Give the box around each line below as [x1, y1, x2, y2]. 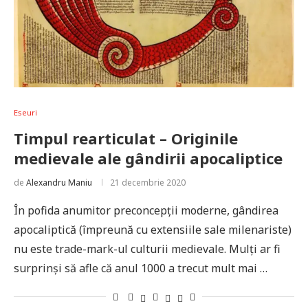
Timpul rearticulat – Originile [14, 128, 238, 148]
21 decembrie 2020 [110, 177, 186, 188]
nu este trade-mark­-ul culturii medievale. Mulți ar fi [14, 241, 280, 256]
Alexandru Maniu [26, 177, 92, 188]
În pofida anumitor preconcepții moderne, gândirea [14, 203, 278, 218]
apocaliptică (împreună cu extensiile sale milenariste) [14, 222, 291, 237]
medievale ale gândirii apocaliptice [14, 148, 283, 168]
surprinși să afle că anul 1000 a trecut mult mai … [14, 261, 267, 276]
